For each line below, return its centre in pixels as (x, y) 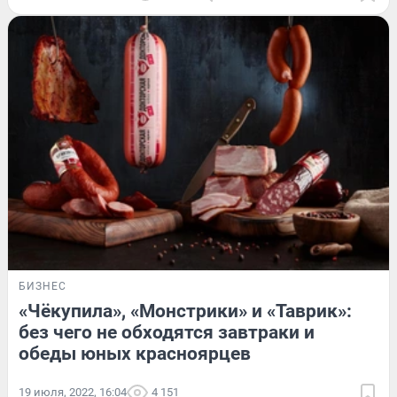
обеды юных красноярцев (135, 354)
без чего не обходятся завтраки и (167, 333)
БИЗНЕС (43, 287)
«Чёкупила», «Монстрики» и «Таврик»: (185, 311)
